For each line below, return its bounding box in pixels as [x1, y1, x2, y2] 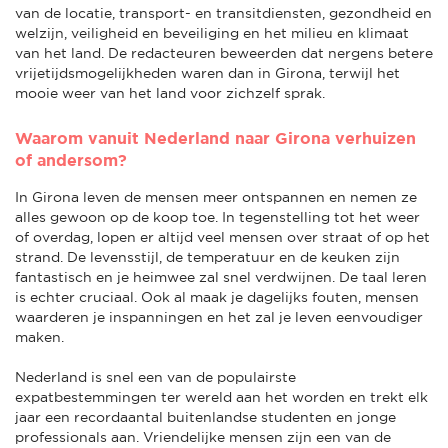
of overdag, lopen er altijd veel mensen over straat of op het [15, 228, 430, 245]
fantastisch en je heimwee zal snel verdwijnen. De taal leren [15, 268, 427, 285]
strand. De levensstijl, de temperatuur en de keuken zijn [15, 248, 400, 265]
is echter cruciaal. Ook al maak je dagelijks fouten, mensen [15, 288, 419, 305]
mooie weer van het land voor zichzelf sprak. [15, 84, 325, 101]
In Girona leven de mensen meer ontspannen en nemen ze [15, 188, 417, 205]
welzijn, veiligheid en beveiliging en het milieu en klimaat [15, 24, 409, 41]
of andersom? [15, 150, 127, 169]
